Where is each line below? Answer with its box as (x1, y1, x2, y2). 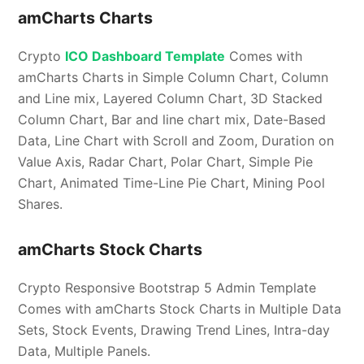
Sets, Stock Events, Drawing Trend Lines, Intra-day (18, 322, 331, 339)
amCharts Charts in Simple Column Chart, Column (18, 69, 329, 86)
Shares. (18, 196, 63, 213)
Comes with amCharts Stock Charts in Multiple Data (18, 301, 342, 318)
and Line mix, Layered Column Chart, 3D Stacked (18, 90, 323, 107)
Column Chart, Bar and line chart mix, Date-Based (18, 111, 327, 128)
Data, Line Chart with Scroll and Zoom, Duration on (18, 132, 335, 149)
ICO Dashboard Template (65, 48, 226, 65)
